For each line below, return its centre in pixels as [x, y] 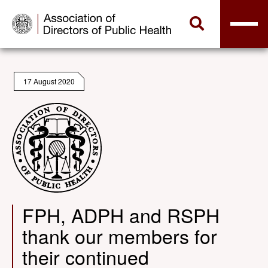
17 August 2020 [49, 81]
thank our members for [120, 236]
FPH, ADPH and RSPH [121, 215]
